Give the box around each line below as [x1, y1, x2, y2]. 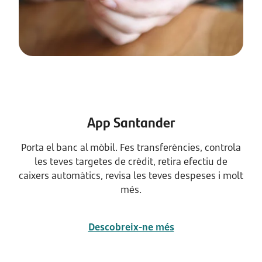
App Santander [87, 112, 175, 132]
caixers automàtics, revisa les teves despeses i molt [19, 169, 243, 182]
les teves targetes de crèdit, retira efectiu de [35, 155, 227, 168]
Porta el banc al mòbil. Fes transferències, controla [21, 141, 241, 154]
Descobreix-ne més [88, 220, 174, 233]
